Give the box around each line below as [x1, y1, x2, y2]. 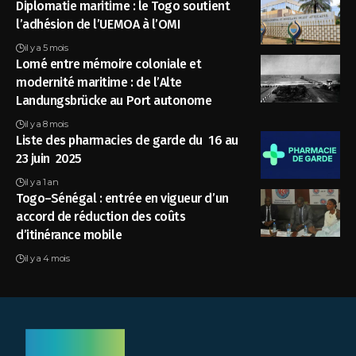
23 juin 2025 [16, 151, 85, 166]
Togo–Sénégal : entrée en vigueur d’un [16, 191, 229, 206]
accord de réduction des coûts [16, 209, 186, 224]
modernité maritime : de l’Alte [16, 75, 182, 90]
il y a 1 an [24, 176, 59, 188]
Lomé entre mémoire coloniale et [16, 56, 202, 72]
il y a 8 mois [24, 118, 68, 130]
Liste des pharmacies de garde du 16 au [16, 133, 242, 148]
